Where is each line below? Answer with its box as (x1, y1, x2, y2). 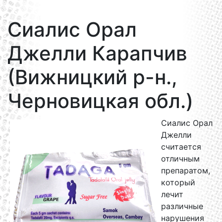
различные (161, 201, 203, 211)
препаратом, (161, 166, 210, 175)
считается (161, 142, 201, 152)
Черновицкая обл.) (7, 89, 193, 113)
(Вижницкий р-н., (7, 65, 177, 89)
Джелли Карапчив (7, 41, 187, 65)
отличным (161, 154, 200, 164)
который (161, 177, 195, 187)
